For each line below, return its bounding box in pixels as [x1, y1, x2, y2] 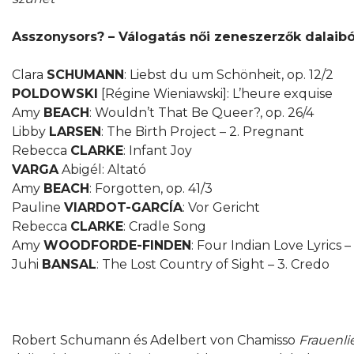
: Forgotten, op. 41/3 [89, 180, 213, 196]
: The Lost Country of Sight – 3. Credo [96, 256, 330, 272]
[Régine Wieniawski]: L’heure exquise [98, 85, 333, 101]
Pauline [12, 199, 64, 215]
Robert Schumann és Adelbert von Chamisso [12, 332, 299, 348]
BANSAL [42, 256, 96, 272]
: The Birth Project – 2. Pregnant [101, 123, 304, 139]
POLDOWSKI [12, 85, 98, 101]
